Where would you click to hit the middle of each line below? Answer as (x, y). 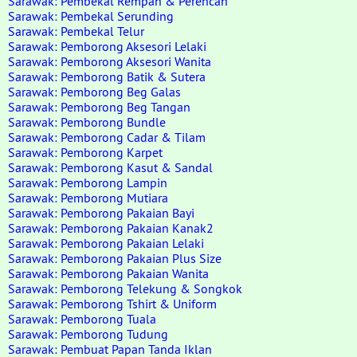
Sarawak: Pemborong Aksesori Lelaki (107, 46)
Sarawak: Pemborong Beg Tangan (99, 107)
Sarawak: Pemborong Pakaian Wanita (108, 273)
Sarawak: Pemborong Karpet (85, 152)
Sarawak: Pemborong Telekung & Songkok (125, 288)
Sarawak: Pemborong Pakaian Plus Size (115, 258)
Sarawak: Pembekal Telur (76, 31)
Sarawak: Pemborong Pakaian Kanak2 (111, 228)
